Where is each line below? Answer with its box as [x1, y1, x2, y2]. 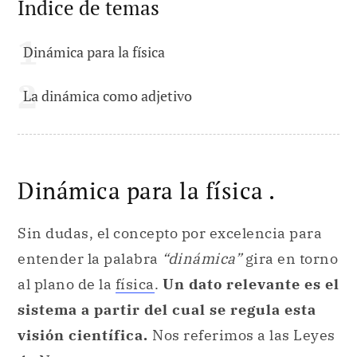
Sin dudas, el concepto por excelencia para [18, 224, 322, 243]
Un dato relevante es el [162, 275, 339, 294]
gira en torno [241, 249, 338, 269]
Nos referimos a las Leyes [152, 326, 335, 345]
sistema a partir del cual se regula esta [18, 300, 316, 320]
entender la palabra [18, 249, 162, 269]
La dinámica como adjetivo [23, 86, 192, 106]
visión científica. [18, 326, 152, 345]
